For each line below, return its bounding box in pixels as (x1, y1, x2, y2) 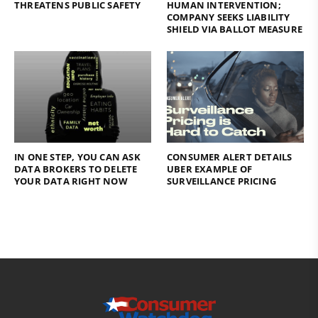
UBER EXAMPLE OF (167, 162, 252, 175)
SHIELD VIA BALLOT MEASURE (167, 23, 302, 36)
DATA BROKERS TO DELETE (14, 162, 138, 175)
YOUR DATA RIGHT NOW (14, 174, 128, 187)
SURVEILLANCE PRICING (167, 174, 276, 187)
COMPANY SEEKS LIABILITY (167, 11, 290, 24)
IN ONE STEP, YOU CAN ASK (14, 150, 141, 163)
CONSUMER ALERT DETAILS (167, 150, 292, 163)
